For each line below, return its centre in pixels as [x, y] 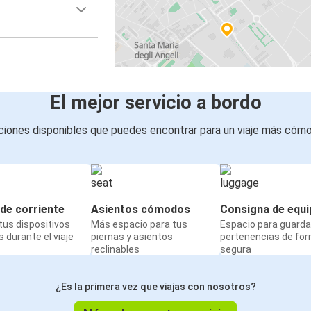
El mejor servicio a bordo [155, 102]
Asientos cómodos [141, 209]
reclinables [115, 249]
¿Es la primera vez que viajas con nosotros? [155, 286]
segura [236, 249]
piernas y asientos [132, 236]
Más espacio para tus [139, 224]
